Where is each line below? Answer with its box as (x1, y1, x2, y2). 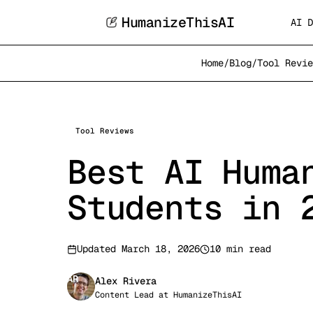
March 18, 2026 (122, 242, 200, 255)
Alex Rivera (95, 275, 156, 287)
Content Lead (95, 289, 154, 300)
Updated (77, 242, 122, 255)
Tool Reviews (75, 126, 134, 136)
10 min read (210, 242, 271, 255)
